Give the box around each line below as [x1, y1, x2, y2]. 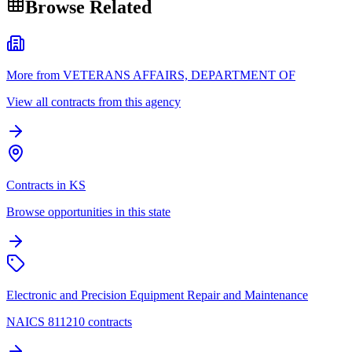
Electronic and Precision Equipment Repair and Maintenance [6, 288, 308, 302]
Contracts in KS [6, 178, 86, 192]
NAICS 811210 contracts [6, 314, 132, 328]
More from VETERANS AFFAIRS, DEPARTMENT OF [6, 68, 295, 82]
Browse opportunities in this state [6, 204, 170, 218]
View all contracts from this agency [6, 94, 181, 108]
